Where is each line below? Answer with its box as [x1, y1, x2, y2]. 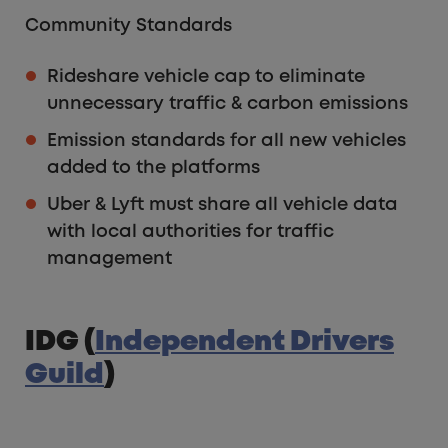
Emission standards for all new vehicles [47, 133, 406, 150]
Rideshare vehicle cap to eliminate [47, 69, 365, 86]
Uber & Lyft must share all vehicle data [47, 197, 398, 214]
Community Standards [25, 18, 232, 35]
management [47, 251, 172, 268]
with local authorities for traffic [47, 224, 334, 241]
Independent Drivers [95, 330, 394, 356]
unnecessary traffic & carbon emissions [47, 96, 408, 113]
